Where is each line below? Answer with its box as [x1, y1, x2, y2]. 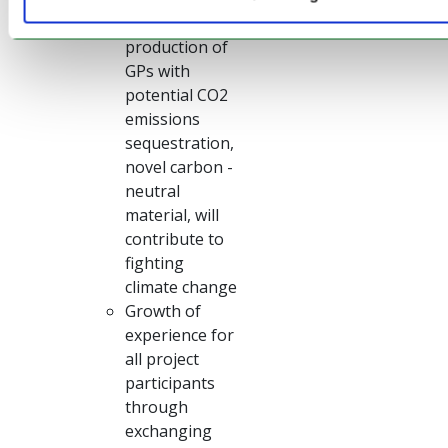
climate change [125, 276, 237, 299]
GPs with [125, 60, 190, 83]
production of [125, 36, 228, 59]
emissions [125, 108, 200, 131]
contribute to [125, 228, 224, 251]
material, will [125, 204, 219, 227]
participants [125, 372, 215, 395]
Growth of [125, 300, 201, 323]
